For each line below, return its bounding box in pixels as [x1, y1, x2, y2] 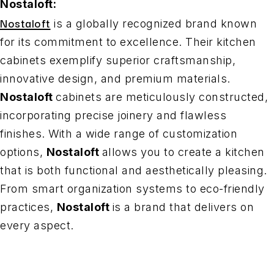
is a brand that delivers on [112, 201, 254, 214]
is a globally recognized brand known [50, 17, 257, 31]
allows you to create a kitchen [102, 146, 265, 159]
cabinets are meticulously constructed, [56, 91, 268, 104]
